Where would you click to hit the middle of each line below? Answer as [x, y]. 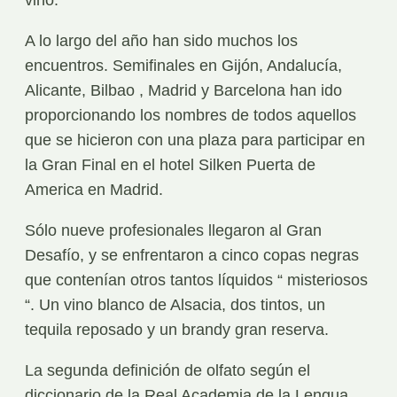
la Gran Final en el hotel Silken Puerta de [170, 165]
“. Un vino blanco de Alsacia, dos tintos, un [175, 305]
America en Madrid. [94, 190]
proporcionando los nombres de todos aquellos [191, 116]
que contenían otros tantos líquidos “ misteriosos [196, 280]
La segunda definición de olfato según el [167, 371]
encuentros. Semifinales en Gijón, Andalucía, [183, 66]
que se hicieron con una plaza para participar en [195, 140]
